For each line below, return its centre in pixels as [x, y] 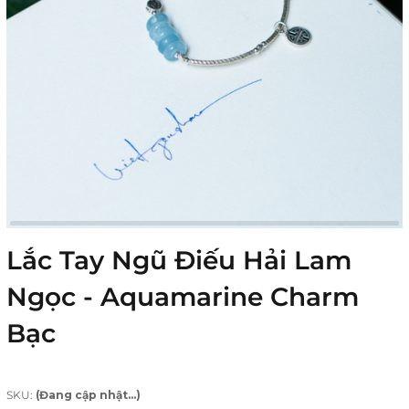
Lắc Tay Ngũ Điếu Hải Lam [179, 261]
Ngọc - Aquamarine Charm [183, 297]
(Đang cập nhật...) [88, 395]
